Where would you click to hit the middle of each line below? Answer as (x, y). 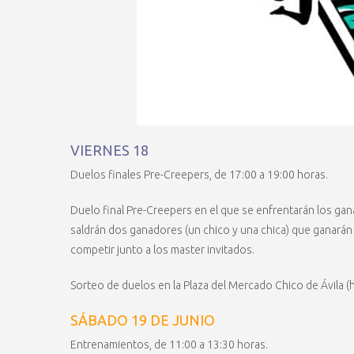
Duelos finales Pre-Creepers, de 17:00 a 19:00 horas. (199, 175)
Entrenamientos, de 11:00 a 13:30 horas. (169, 345)
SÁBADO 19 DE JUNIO (143, 320)
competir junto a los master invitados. (162, 250)
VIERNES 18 (109, 150)
